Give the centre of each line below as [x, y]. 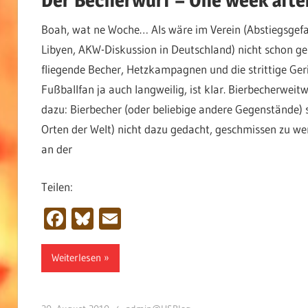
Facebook [110, 218]
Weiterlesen [76, 258]
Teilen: [57, 186]
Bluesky [129, 218]
